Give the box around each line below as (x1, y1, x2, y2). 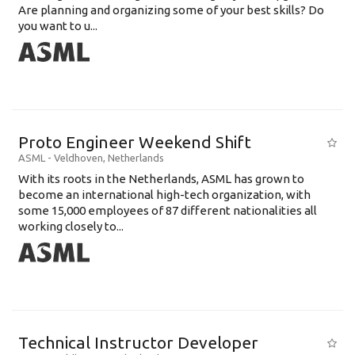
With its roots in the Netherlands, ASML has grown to (18, 172, 304, 185)
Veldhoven (54, 152, 103, 163)
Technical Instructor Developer (18, 333, 258, 352)
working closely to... (18, 219, 124, 233)
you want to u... (18, 19, 97, 32)
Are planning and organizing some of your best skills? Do (18, 3, 324, 17)
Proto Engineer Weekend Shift (18, 132, 251, 151)
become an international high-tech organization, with (18, 188, 311, 201)
